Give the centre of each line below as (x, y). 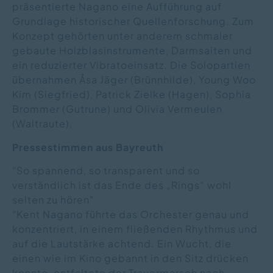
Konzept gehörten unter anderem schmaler (122, 36)
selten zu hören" (53, 200)
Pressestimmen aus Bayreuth (88, 147)
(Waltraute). (43, 124)
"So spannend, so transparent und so (106, 171)
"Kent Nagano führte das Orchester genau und (131, 214)
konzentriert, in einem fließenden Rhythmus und (135, 229)
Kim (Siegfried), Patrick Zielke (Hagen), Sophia (132, 94)
